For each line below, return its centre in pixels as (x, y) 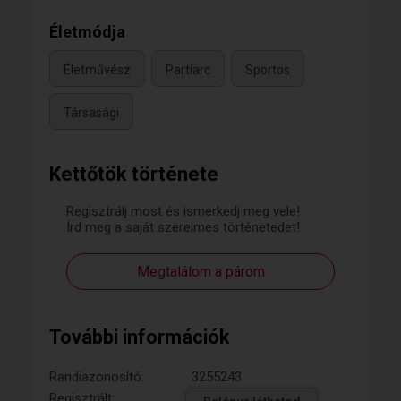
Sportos (268, 69)
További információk (140, 337)
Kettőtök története (134, 175)
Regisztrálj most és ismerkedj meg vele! (183, 212)
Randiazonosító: (97, 377)
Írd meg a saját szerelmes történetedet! (183, 228)
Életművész (97, 69)
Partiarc (188, 69)
